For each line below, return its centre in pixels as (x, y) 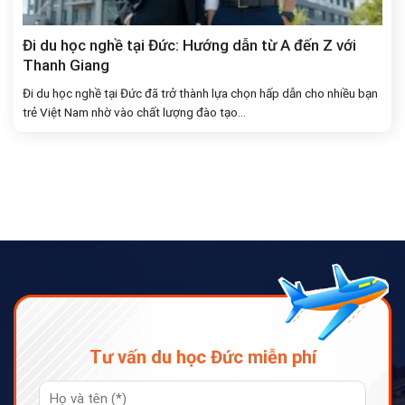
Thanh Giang (66, 65)
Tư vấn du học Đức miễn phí (202, 358)
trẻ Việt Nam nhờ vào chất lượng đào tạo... (134, 112)
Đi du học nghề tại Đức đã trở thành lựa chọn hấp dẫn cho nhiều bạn (200, 93)
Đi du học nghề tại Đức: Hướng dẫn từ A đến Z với (189, 45)
